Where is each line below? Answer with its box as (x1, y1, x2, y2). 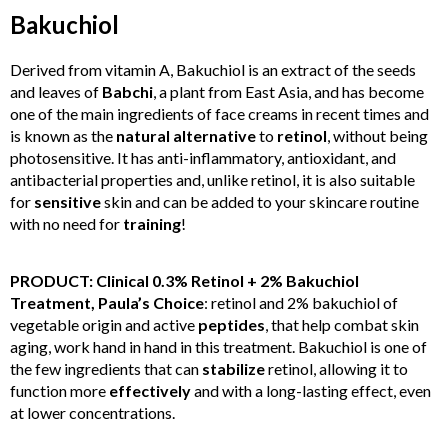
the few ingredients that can (10, 359, 202, 379)
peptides (198, 315, 265, 335)
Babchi (102, 82, 153, 102)
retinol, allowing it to (265, 359, 408, 379)
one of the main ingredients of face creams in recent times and (10, 104, 429, 124)
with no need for (10, 214, 123, 234)
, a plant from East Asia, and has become (153, 82, 424, 102)
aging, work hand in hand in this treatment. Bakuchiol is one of (10, 337, 427, 357)
